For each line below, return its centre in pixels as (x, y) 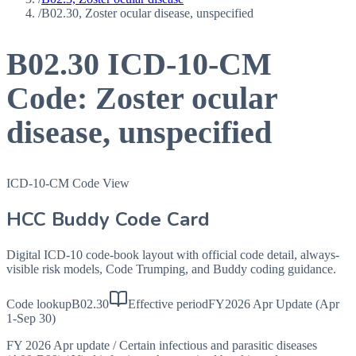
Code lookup (39, 304)
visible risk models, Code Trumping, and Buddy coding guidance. (171, 269)
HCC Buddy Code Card (108, 219)
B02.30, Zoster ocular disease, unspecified (147, 13)
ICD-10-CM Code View (68, 183)
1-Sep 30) (31, 318)
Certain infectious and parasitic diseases (218, 345)
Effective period (168, 304)
